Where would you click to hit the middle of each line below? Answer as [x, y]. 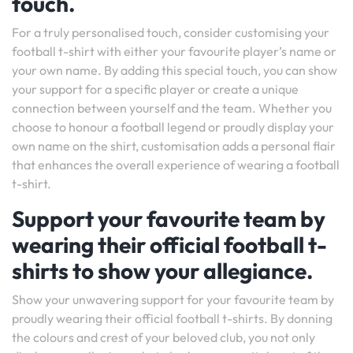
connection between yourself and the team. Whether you [172, 108]
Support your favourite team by [169, 219]
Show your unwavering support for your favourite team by [173, 299]
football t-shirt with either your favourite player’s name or [174, 51]
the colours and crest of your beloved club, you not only [163, 337]
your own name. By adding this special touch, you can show [175, 70]
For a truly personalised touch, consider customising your [171, 32]
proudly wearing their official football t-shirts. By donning [172, 318]
